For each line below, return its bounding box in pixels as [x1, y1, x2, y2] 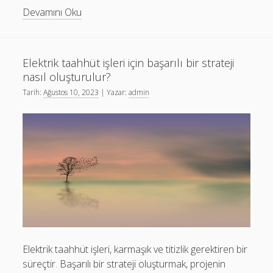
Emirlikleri [81, 34, 121, 48]
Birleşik [81, 5, 112, 18]
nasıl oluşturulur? [23, 69, 112, 84]
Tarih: [23, 87, 44, 97]
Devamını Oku [23, 5, 82, 19]
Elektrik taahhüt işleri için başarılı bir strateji [23, 55, 235, 70]
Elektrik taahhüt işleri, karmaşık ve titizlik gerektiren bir [23, 242, 248, 256]
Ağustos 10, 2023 [43, 87, 99, 97]
